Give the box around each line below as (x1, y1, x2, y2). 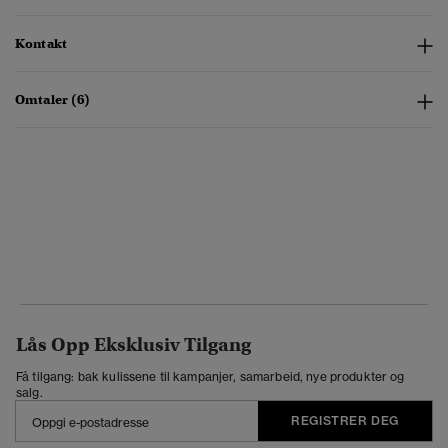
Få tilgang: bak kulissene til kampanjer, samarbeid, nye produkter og (16, 369, 405, 385)
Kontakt (15, 35, 67, 53)
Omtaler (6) (15, 91, 91, 109)
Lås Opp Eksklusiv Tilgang (16, 333, 251, 357)
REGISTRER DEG (291, 413, 399, 429)
